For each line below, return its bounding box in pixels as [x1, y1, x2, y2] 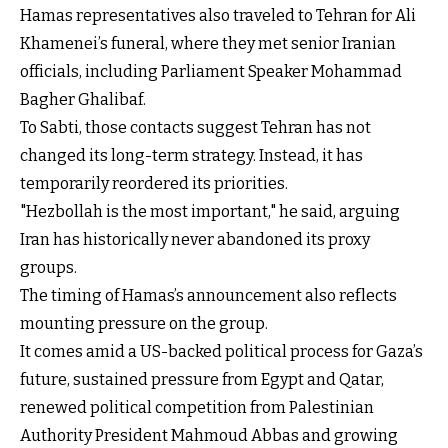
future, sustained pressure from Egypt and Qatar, [20, 369, 384, 389]
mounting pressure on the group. [20, 313, 268, 333]
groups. [20, 257, 77, 277]
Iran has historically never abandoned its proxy [20, 229, 370, 249]
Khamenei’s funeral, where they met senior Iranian [20, 33, 396, 53]
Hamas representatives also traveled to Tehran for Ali [20, 5, 416, 25]
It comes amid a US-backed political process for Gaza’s [20, 341, 423, 361]
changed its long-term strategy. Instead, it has [20, 145, 363, 165]
